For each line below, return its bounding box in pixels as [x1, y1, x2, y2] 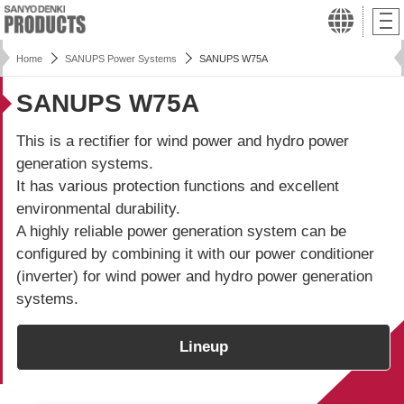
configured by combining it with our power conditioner [16, 245, 374, 262]
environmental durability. [16, 200, 180, 217]
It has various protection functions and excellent [16, 178, 339, 195]
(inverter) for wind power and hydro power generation [16, 268, 372, 285]
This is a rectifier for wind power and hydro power [16, 133, 349, 150]
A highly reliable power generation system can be [16, 223, 346, 240]
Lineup [179, 338, 228, 355]
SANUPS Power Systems [65, 53, 177, 64]
